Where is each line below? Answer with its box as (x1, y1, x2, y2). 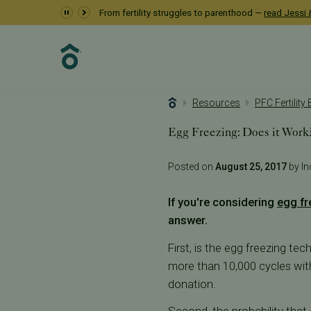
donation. (167, 276, 216, 291)
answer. (167, 213, 208, 228)
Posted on (167, 161, 215, 173)
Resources (192, 97, 240, 109)
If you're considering (167, 195, 274, 210)
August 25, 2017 (215, 161, 287, 173)
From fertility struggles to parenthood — (99, 7, 264, 18)
